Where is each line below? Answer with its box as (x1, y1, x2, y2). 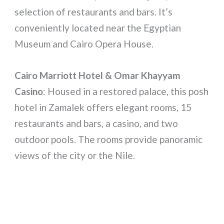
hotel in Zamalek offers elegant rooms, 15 (14, 101, 192, 113)
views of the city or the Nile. (14, 149, 135, 161)
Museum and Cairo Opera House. (14, 38, 154, 50)
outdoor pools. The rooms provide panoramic (14, 133, 203, 145)
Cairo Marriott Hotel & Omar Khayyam (14, 69, 181, 81)
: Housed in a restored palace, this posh (43, 85, 209, 97)
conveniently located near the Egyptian (14, 22, 181, 34)
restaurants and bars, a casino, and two (14, 117, 178, 129)
